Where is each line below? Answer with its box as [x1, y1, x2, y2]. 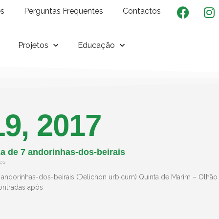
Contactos [123, 6, 161, 16]
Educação [78, 40, 115, 50]
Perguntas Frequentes [24, 6, 104, 16]
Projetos [18, 40, 49, 50]
